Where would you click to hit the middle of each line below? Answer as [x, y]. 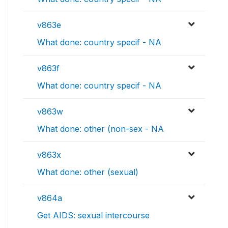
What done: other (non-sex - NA [101, 129]
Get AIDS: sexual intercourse [93, 216]
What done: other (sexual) [88, 172]
